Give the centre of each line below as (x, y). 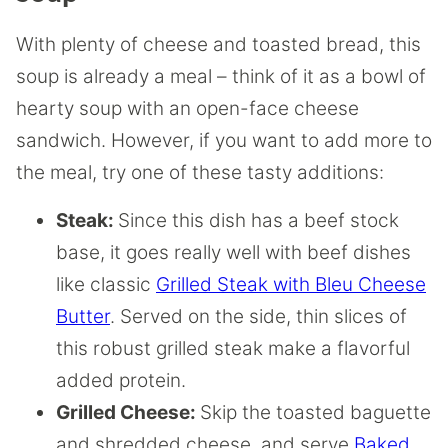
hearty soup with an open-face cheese (187, 109)
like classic (106, 285)
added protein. (121, 381)
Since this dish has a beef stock (258, 221)
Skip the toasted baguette (315, 413)
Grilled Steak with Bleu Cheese (291, 285)
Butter (83, 317)
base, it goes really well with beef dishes (233, 253)
